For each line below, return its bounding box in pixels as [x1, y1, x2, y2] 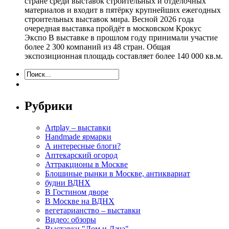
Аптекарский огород [45, 150, 118, 159]
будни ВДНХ [45, 178, 90, 187]
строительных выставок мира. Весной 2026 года [25, 14, 194, 24]
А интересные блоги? [45, 141, 121, 150]
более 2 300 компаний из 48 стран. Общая [25, 42, 170, 51]
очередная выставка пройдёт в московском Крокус [25, 24, 201, 33]
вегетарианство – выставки [45, 205, 141, 215]
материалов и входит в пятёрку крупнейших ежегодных [25, 5, 221, 14]
